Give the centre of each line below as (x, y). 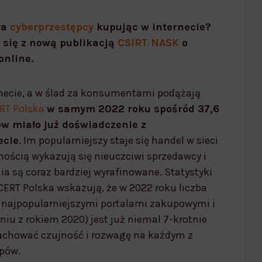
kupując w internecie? (152, 27)
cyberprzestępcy (52, 27)
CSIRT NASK (148, 42)
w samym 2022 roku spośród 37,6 (133, 108)
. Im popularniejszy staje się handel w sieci (118, 140)
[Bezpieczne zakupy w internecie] (123, 58)
